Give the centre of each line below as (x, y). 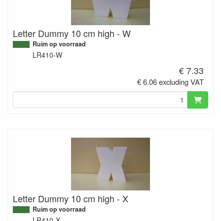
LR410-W (47, 55)
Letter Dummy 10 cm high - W (72, 33)
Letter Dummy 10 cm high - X (71, 198)
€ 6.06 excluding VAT (171, 82)
